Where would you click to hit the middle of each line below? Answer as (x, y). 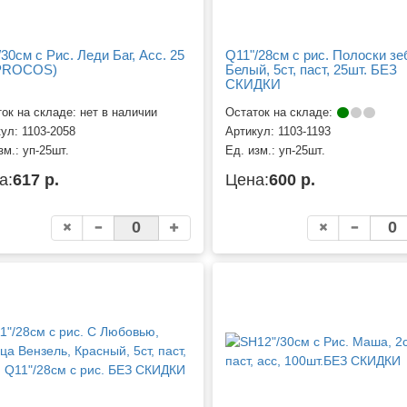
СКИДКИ (253, 84)
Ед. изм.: (252, 150)
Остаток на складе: (280, 112)
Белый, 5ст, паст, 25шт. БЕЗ (311, 70)
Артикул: (251, 131)
